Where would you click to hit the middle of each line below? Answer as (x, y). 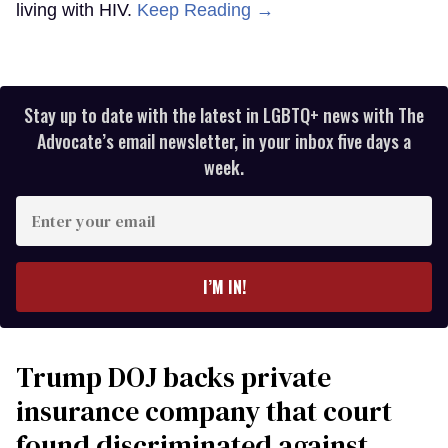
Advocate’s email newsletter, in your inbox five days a (224, 140)
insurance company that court (204, 410)
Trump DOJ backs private (173, 376)
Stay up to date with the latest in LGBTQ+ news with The (224, 114)
